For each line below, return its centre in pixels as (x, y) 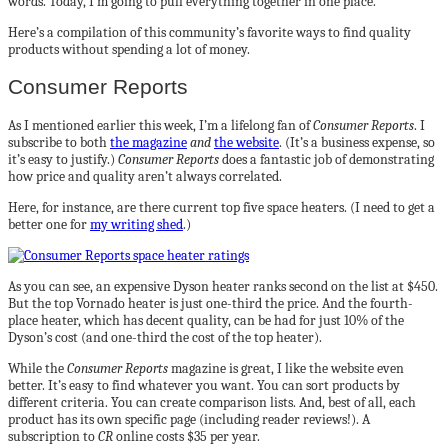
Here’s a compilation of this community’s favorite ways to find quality (209, 32)
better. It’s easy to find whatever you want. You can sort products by (204, 385)
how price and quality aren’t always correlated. (145, 176)
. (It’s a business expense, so (357, 142)
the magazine (148, 142)
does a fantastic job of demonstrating (326, 159)
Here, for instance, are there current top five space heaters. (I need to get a (221, 207)
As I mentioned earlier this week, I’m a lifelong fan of (160, 125)
